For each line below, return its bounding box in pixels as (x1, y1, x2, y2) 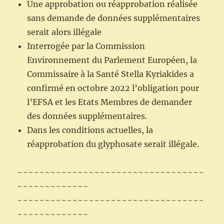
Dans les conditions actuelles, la (27, 125, 153, 135)
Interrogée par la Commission (27, 41, 145, 51)
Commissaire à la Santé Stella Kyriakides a (27, 69, 194, 79)
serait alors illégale (27, 27, 102, 37)
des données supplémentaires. (27, 111, 147, 121)
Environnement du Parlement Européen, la (27, 55, 197, 65)
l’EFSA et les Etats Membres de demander (27, 97, 192, 107)
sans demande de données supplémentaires (27, 13, 200, 23)
